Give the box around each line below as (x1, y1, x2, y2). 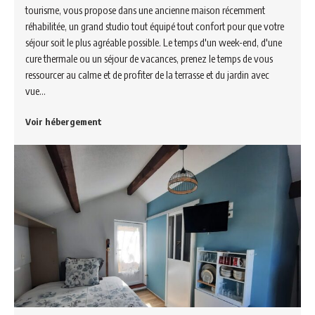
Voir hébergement (25, 116, 102, 128)
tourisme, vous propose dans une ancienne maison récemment (25, 4, 265, 17)
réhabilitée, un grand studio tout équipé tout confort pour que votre (25, 20, 284, 33)
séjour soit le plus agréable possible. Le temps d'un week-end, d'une (25, 36, 282, 49)
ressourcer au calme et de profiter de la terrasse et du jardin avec (25, 68, 269, 82)
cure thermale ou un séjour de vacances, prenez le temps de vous (25, 52, 273, 65)
